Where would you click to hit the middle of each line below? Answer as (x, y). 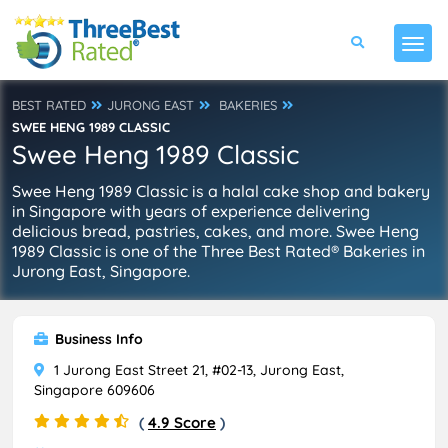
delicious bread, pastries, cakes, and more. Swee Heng (215, 231)
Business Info (97, 339)
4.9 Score (182, 422)
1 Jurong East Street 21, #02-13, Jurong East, (197, 370)
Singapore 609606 (94, 390)
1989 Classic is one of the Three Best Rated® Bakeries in (218, 251)
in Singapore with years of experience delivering (191, 211)
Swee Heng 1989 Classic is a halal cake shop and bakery (221, 191)
